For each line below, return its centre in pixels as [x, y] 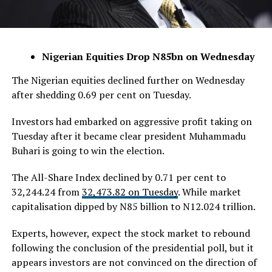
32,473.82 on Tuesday [130, 192]
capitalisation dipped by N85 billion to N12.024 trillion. [133, 206]
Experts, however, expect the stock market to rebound [131, 233]
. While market [209, 192]
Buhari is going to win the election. [88, 150]
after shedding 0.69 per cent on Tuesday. [101, 94]
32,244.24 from [46, 192]
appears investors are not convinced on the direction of [134, 262]
